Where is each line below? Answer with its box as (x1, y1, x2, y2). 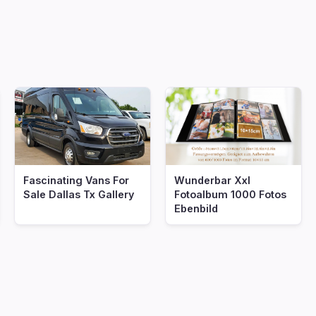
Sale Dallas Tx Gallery (23, 188, 134, 200)
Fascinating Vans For (23, 174, 129, 186)
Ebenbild (174, 202, 218, 214)
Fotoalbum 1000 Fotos (174, 188, 286, 200)
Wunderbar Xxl (174, 174, 250, 186)
